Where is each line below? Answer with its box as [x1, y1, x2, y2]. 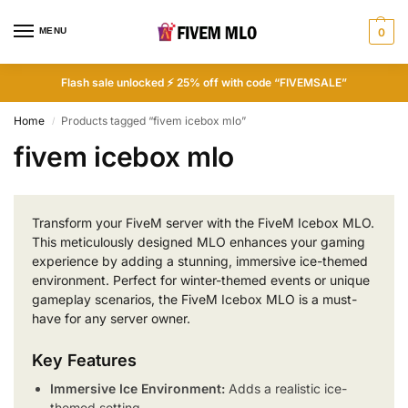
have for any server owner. [32, 311, 190, 326]
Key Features [32, 351, 137, 371]
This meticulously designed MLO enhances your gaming [32, 234, 365, 250]
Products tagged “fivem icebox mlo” [61, 114, 247, 127]
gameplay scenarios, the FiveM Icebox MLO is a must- [32, 291, 357, 307]
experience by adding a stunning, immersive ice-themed [32, 253, 368, 269]
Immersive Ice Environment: [50, 381, 225, 397]
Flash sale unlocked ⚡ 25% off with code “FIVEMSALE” [61, 76, 347, 89]
